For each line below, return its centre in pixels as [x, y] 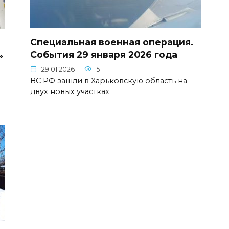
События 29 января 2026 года [104, 54]
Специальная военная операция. [112, 42]
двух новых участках [70, 92]
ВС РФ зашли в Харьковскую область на [109, 81]
